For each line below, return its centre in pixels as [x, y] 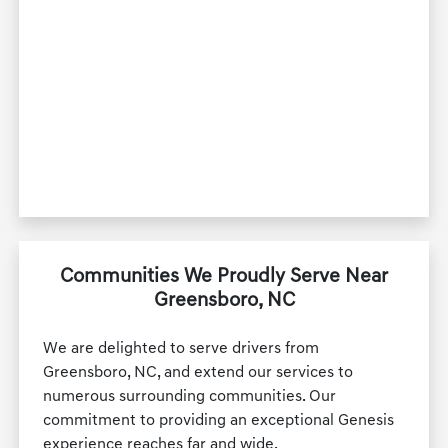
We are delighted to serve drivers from [181, 349]
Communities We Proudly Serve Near [224, 277]
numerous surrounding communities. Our [190, 397]
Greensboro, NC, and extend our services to [198, 373]
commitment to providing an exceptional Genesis [219, 421]
